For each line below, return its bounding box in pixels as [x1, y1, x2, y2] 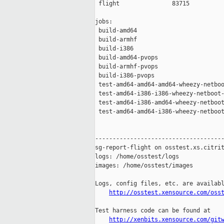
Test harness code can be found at [95, 207, 210, 214]
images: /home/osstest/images [95, 162, 193, 169]
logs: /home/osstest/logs [95, 153, 179, 160]
